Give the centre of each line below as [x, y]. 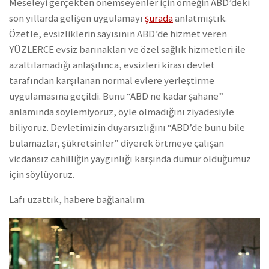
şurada [159, 18]
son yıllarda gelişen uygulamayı [77, 18]
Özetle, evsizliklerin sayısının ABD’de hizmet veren [118, 34]
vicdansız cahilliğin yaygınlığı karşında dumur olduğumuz [130, 159]
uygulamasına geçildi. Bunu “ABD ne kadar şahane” [116, 96]
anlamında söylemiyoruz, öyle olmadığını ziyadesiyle [122, 112]
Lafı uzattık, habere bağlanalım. [77, 200]
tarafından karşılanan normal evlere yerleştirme [112, 80]
